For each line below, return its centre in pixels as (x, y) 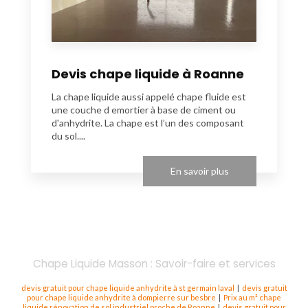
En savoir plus (200, 170)
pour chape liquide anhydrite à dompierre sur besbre (121, 297)
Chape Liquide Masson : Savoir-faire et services (154, 263)
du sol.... (68, 135)
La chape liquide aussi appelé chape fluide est (149, 96)
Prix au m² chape (252, 297)
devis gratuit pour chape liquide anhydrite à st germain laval (128, 287)
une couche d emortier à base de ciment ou (144, 109)
